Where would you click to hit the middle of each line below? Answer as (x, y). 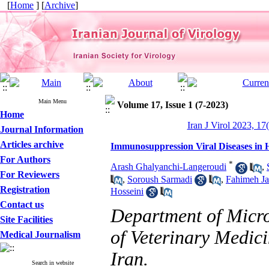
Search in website (53, 263)
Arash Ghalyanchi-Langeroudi (168, 167)
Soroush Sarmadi (160, 179)
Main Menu (53, 101)
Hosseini (127, 191)
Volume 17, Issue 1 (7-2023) (173, 105)
